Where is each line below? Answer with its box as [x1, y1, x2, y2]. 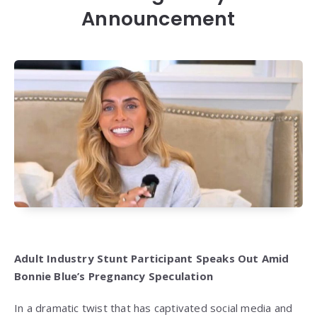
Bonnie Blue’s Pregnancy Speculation [14, 269, 213, 284]
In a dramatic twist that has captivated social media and [14, 301, 293, 316]
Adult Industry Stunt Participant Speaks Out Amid [14, 251, 289, 266]
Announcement [81, 6, 236, 32]
